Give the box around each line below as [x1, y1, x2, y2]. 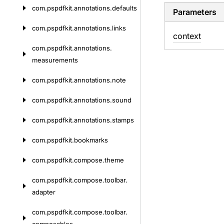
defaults [112, 4, 137, 12]
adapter [32, 188, 55, 196]
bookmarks [74, 136, 108, 144]
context [172, 31, 201, 41]
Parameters [172, 7, 216, 17]
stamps [112, 116, 134, 124]
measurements [32, 56, 78, 64]
